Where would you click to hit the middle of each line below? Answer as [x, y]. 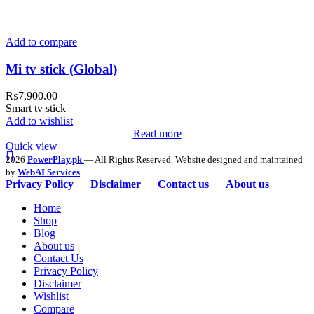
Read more [157, 134]
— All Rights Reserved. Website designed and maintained [193, 160]
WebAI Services [49, 172]
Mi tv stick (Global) [61, 69]
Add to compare [41, 41]
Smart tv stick [36, 109]
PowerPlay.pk [55, 160]
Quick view [32, 146]
